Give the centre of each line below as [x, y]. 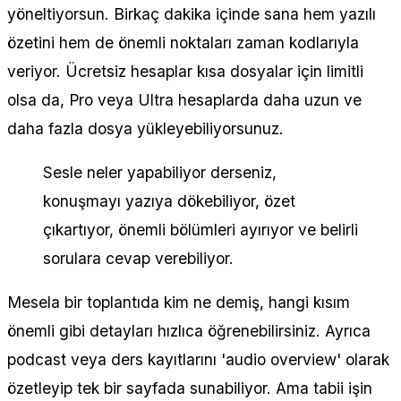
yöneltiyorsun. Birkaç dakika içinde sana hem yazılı [192, 13]
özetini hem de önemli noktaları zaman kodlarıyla [183, 42]
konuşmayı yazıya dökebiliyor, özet [169, 201]
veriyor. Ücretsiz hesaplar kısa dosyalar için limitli [185, 71]
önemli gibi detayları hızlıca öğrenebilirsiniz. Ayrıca [189, 331]
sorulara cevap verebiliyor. [138, 259]
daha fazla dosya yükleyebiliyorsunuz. [145, 128]
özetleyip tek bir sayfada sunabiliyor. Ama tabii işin [190, 388]
